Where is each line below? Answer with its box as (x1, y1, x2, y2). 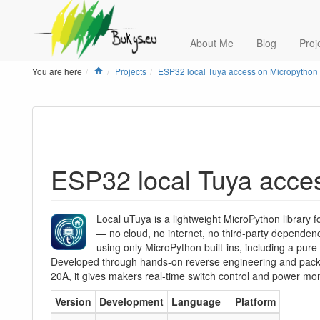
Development (99, 294, 164, 309)
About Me (189, 36, 234, 50)
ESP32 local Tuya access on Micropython (158, 65, 319, 77)
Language (171, 294, 221, 309)
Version (55, 294, 91, 309)
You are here (32, 65, 82, 77)
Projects (115, 65, 147, 77)
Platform (235, 294, 276, 309)
